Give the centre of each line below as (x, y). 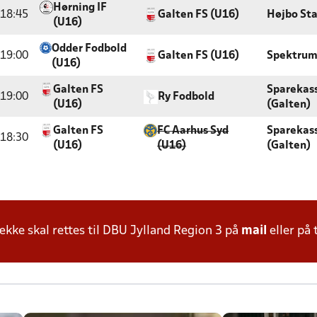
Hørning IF (80, 8)
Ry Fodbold (186, 97)
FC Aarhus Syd (193, 131)
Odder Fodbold (90, 49)
